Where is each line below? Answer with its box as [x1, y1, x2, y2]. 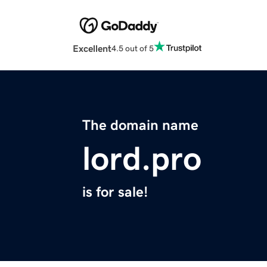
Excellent [73, 44, 111, 54]
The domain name [82, 118, 198, 133]
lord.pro [82, 142, 201, 176]
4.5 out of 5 [111, 44, 154, 52]
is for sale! [82, 185, 148, 200]
